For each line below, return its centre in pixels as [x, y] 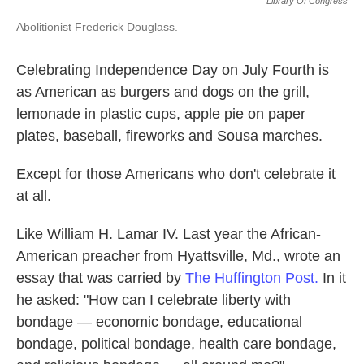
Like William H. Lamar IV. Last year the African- [169, 234]
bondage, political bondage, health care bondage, [176, 344]
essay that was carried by [101, 278]
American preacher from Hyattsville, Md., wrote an [178, 256]
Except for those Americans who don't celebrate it [176, 174]
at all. [34, 196]
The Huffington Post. [254, 278]
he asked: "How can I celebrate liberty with [154, 300]
